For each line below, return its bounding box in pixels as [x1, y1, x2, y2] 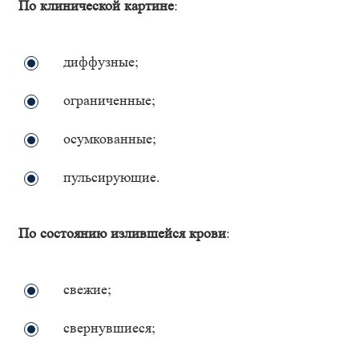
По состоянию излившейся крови [18, 225, 226, 241]
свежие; [63, 281, 111, 297]
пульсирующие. [63, 169, 160, 185]
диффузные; [63, 54, 139, 70]
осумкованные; [63, 131, 156, 147]
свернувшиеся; [63, 320, 155, 336]
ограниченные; [63, 92, 155, 108]
